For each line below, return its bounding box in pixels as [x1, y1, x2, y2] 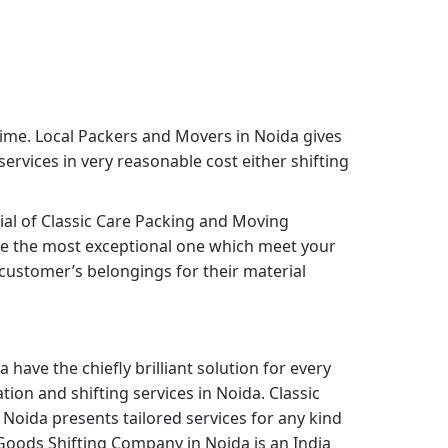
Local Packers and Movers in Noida [35, 125, 299, 147]
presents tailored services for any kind [48, 407, 342, 429]
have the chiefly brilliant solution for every [9, 357, 331, 379]
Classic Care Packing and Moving [41, 210, 289, 232]
